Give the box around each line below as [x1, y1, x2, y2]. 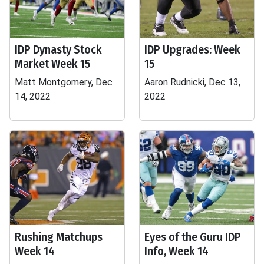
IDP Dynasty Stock [15, 42, 102, 57]
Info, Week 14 [144, 244, 209, 258]
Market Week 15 [15, 57, 90, 71]
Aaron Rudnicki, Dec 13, [144, 77, 240, 88]
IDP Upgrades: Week [144, 42, 240, 57]
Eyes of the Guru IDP [144, 230, 241, 244]
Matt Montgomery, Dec [15, 77, 113, 88]
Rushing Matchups [15, 230, 103, 244]
